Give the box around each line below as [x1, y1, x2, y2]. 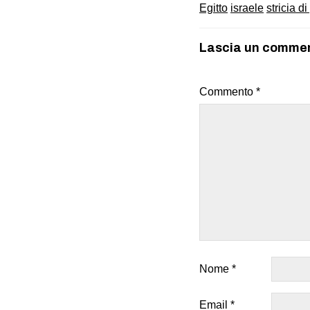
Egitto [199, 1, 228, 14]
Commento [199, 85, 256, 98]
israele [230, 1, 264, 14]
